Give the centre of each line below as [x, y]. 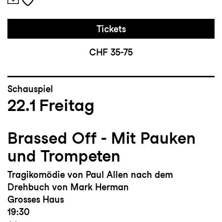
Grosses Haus [36, 200]
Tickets [111, 29]
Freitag [67, 105]
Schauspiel [30, 89]
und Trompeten [64, 156]
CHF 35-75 [111, 53]
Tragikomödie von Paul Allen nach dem [90, 175]
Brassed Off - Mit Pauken [102, 138]
